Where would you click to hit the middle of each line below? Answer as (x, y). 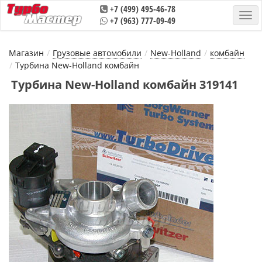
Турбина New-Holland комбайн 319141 (125, 85)
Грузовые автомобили (97, 53)
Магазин (26, 53)
